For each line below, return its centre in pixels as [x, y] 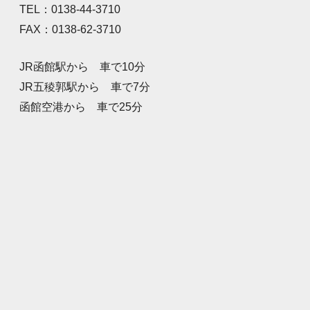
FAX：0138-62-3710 [70, 29]
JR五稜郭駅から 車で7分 [85, 87]
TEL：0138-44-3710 [70, 9]
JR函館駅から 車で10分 [82, 67]
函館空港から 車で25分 [81, 107]
